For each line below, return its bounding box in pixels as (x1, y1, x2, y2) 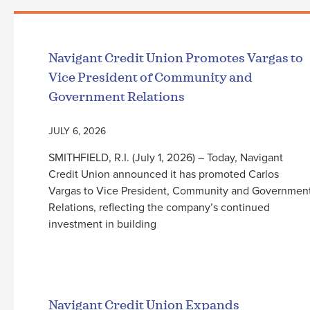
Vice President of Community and (48, 69, 253, 85)
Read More (48, 253, 100, 269)
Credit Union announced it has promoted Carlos (48, 165, 279, 181)
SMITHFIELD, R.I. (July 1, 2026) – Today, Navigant (48, 149, 283, 165)
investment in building (48, 215, 156, 231)
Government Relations (48, 89, 185, 104)
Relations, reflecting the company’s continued (48, 199, 270, 215)
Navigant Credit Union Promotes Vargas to (48, 50, 303, 66)
